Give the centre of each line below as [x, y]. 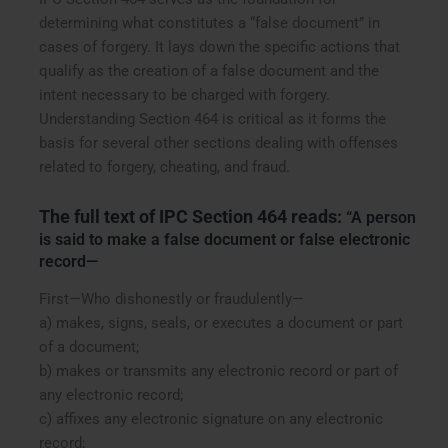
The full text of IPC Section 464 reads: [193, 216]
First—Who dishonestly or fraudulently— [172, 299]
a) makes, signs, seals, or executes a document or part [221, 323]
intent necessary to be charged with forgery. [185, 94]
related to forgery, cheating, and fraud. [165, 166]
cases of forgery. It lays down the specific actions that [220, 46]
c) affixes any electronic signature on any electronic [211, 419]
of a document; [89, 347]
